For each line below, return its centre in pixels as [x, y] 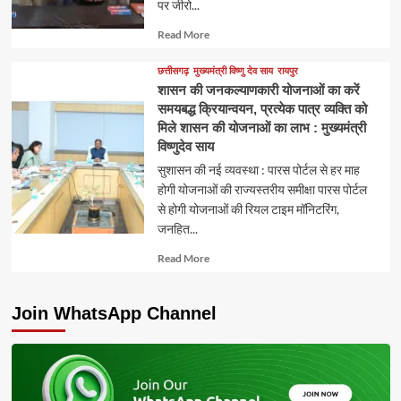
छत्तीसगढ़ [173, 71]
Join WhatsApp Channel [114, 314]
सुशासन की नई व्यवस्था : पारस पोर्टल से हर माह [258, 170]
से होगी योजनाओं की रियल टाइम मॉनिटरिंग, [248, 209]
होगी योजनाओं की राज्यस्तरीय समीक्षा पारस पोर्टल [262, 190]
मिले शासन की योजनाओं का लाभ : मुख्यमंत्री [261, 128]
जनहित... [177, 229]
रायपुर [287, 71]
